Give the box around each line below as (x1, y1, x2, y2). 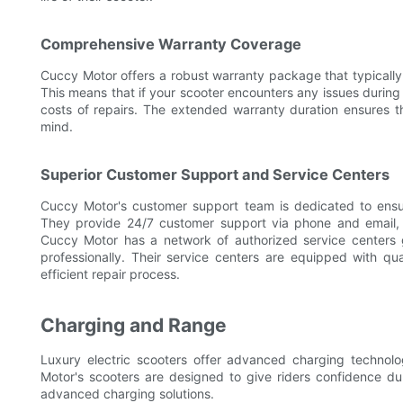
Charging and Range (40, 314, 227, 337)
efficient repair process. (40, 266, 180, 282)
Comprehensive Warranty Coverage (40, 35, 301, 54)
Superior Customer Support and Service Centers (40, 166, 390, 184)
